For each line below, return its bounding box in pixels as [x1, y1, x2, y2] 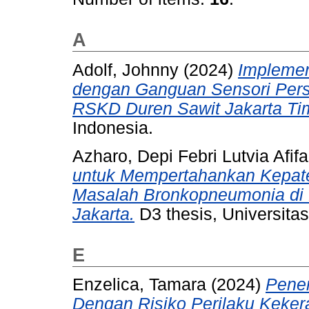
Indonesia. [72, 118, 153, 137]
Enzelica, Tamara [72, 275, 206, 295]
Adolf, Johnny [72, 60, 179, 79]
